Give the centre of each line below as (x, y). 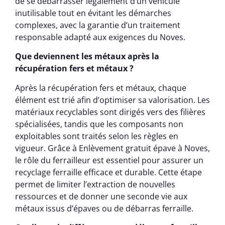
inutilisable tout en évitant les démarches (93, 13)
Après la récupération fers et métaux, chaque (101, 88)
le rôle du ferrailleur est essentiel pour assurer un (109, 160)
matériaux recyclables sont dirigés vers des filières (110, 112)
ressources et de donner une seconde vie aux (101, 196)
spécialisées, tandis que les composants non (99, 124)
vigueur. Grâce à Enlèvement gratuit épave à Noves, (113, 148)
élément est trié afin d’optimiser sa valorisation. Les (113, 100)
